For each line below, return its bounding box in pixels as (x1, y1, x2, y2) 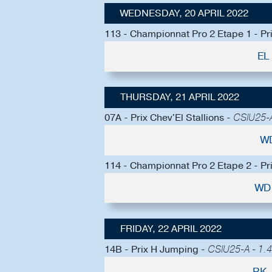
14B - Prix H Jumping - (104, 242, 208, 256)
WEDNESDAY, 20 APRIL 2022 (120, 7, 248, 21)
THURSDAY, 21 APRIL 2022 (120, 90, 239, 104)
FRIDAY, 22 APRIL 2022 (120, 222, 222, 236)
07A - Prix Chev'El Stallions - (104, 111, 233, 125)
